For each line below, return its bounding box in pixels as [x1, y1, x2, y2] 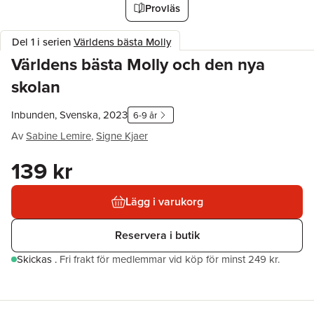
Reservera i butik [114, 227, 200, 243]
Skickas [17, 252, 55, 266]
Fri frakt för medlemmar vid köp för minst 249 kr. [60, 252, 280, 266]
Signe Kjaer [96, 128, 148, 143]
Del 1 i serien [12, 34, 74, 49]
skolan [11, 74, 60, 99]
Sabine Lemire [26, 128, 91, 143]
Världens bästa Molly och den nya [11, 52, 265, 76]
